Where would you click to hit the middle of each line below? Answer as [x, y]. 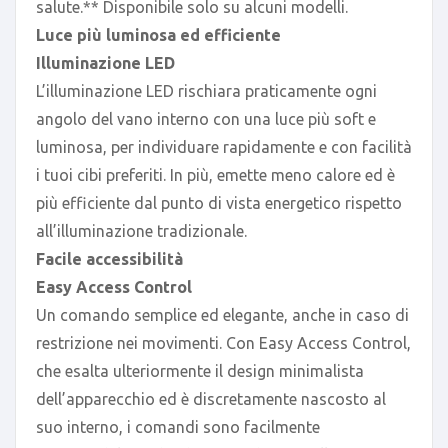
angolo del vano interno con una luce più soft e [206, 118]
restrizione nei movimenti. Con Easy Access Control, [223, 342]
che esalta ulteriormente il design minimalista [200, 370]
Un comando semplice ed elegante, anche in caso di [222, 314]
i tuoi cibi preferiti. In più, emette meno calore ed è [215, 174]
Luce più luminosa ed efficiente [158, 34]
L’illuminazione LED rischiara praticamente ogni [206, 90]
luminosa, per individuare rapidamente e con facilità [224, 146]
